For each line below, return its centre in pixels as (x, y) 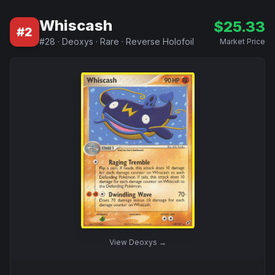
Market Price (242, 41)
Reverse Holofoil (160, 41)
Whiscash (76, 25)
